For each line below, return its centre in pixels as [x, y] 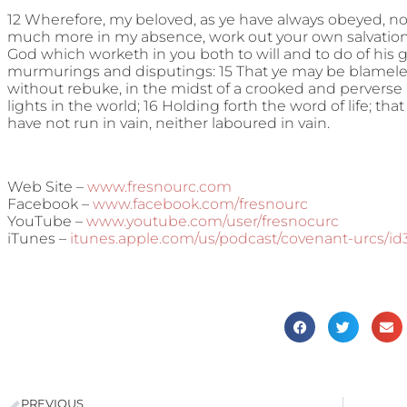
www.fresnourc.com [159, 187]
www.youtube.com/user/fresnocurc [213, 222]
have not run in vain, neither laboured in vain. [169, 124]
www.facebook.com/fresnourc [200, 204]
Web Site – [47, 187]
